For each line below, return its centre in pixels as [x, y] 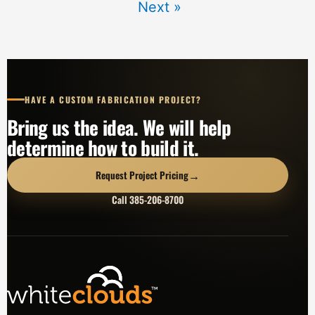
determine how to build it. [103, 147]
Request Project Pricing [142, 175]
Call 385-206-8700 [148, 200]
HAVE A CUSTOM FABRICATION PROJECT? [113, 99]
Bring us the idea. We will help [119, 127]
